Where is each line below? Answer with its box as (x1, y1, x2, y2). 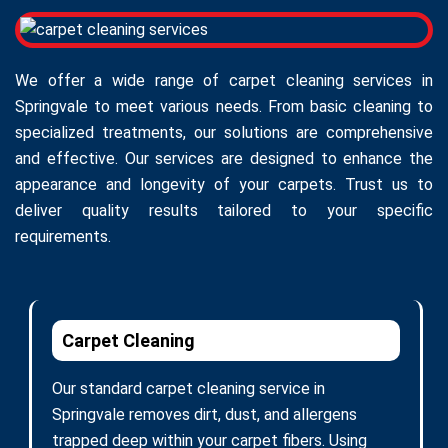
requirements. (15, 226, 111, 246)
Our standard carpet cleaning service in (52, 378, 325, 398)
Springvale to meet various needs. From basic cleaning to (15, 96, 433, 116)
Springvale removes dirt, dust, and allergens (52, 404, 357, 424)
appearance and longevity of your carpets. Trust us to (15, 174, 433, 194)
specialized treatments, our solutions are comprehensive (15, 122, 433, 142)
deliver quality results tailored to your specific (15, 200, 433, 220)
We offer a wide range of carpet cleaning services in (15, 70, 433, 90)
